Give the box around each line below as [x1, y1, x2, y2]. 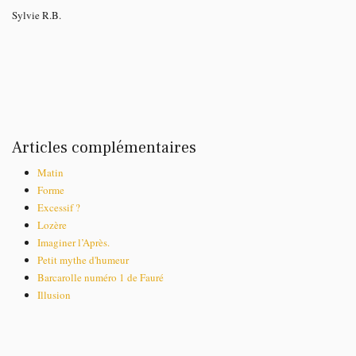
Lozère [37, 217, 67, 232]
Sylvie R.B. [12, 7, 61, 22]
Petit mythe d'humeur [37, 252, 129, 267]
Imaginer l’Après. [37, 234, 110, 250]
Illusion [37, 287, 71, 302]
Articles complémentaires [12, 137, 196, 158]
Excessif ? [37, 199, 80, 215]
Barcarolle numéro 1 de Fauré [37, 269, 164, 284]
